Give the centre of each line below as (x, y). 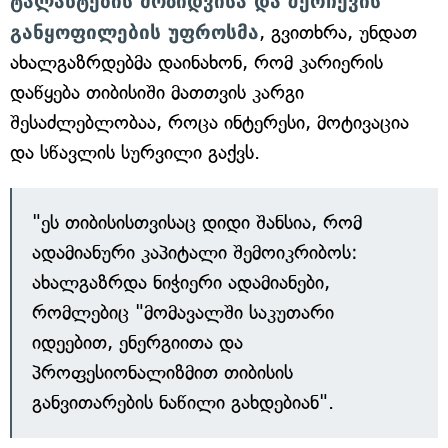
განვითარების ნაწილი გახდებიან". (183, 402)
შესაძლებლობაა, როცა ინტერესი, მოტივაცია (209, 122)
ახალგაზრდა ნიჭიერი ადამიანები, (181, 282)
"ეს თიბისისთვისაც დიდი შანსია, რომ (197, 222)
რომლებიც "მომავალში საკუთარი (183, 312)
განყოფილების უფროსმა (134, 32)
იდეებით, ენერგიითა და (137, 342)
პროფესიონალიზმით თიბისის (162, 372)
